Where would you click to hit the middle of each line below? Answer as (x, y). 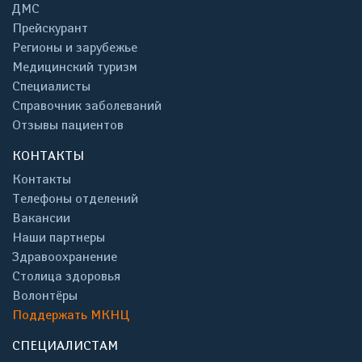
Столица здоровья (66, 276)
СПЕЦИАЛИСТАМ (65, 345)
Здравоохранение (65, 257)
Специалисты (51, 86)
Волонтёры (45, 295)
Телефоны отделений (75, 198)
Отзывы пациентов (68, 125)
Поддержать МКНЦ (71, 315)
